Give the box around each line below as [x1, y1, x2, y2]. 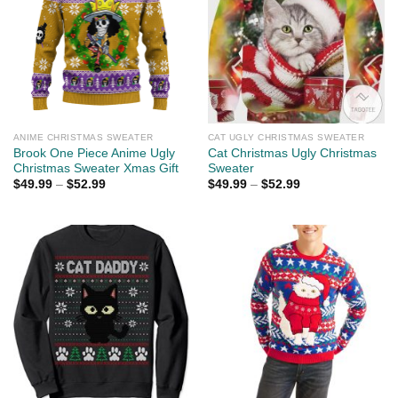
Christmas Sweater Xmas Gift [12, 161, 179, 175]
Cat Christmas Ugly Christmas [207, 146, 377, 160]
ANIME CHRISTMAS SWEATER [12, 132, 154, 143]
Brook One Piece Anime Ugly [12, 146, 175, 160]
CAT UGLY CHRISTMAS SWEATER [207, 132, 365, 143]
